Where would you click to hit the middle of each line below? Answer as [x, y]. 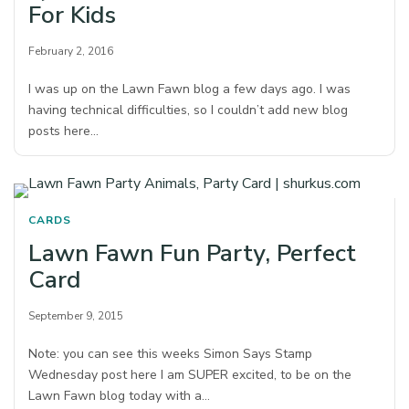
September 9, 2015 [76, 315]
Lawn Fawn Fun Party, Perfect [192, 253]
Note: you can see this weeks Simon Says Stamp [171, 353]
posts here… [64, 131]
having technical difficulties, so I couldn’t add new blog [189, 110]
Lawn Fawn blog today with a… [120, 395]
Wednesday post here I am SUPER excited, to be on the [190, 374]
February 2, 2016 [71, 51]
